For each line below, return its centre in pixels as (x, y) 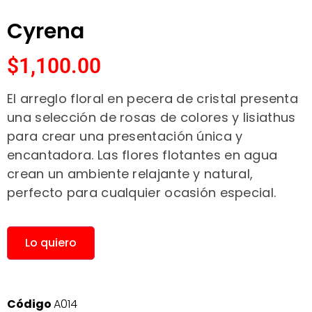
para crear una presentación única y (125, 136)
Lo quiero (51, 242)
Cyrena (46, 31)
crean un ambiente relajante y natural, (130, 174)
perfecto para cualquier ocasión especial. (142, 193)
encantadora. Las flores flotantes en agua (142, 155)
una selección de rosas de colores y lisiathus (151, 118)
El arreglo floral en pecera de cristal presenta (153, 99)
